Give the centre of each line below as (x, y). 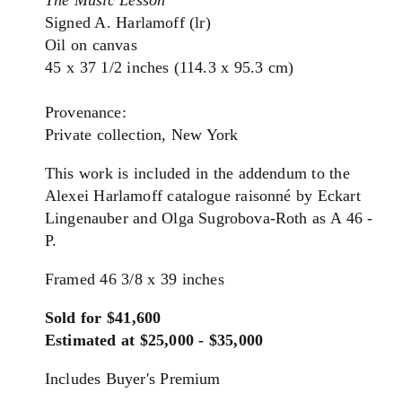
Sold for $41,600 (103, 318)
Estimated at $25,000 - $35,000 (154, 340)
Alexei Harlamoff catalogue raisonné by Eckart (203, 196)
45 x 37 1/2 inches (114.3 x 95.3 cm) (170, 67)
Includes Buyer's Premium (133, 379)
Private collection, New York (142, 135)
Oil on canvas (91, 45)
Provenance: (86, 112)
